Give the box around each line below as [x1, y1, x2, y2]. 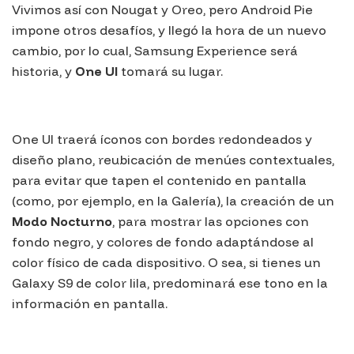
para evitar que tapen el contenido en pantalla [12, 171, 307, 188]
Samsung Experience [134, 43, 267, 59]
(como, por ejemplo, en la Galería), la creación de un [12, 192, 334, 209]
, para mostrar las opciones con [112, 213, 309, 229]
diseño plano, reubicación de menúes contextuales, [12, 151, 334, 168]
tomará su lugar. [118, 63, 223, 80]
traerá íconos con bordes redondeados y [54, 130, 312, 147]
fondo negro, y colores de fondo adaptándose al [12, 233, 314, 250]
